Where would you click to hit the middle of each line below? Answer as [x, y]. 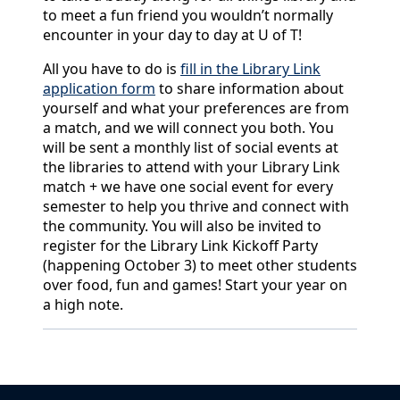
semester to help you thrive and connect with [196, 207]
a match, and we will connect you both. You [188, 128]
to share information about [250, 89]
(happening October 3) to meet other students [200, 266]
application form [99, 89]
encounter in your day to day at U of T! [172, 35]
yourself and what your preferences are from [196, 108]
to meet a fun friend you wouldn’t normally [188, 16]
